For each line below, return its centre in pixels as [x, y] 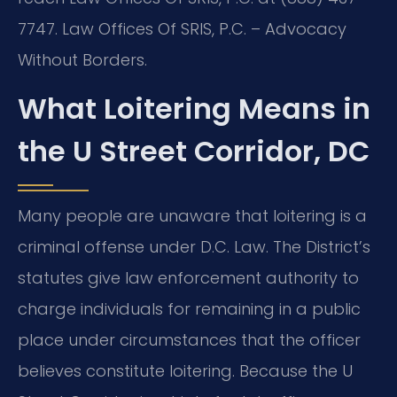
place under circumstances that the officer [189, 340]
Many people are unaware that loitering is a [192, 216]
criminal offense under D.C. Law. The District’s [194, 247]
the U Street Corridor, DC [194, 152]
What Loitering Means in [194, 109]
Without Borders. [82, 60]
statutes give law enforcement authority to [188, 278]
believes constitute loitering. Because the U [185, 371]
